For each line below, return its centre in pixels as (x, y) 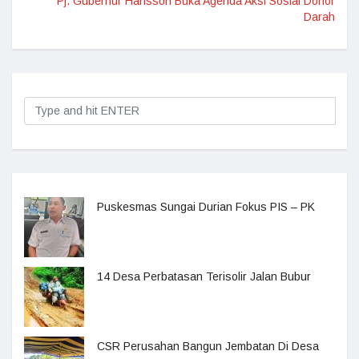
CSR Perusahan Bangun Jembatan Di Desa (208, 346)
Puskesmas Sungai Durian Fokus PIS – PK (206, 206)
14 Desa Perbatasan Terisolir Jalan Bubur (204, 276)
